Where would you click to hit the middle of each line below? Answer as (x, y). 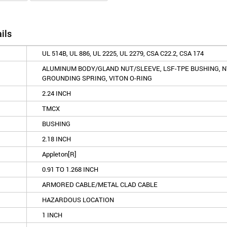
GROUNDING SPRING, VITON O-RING (97, 78)
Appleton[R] (59, 154)
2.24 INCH (56, 93)
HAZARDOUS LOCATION (78, 200)
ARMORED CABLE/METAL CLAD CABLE (100, 184)
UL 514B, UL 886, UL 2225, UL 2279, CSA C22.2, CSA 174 (123, 53)
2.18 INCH (56, 139)
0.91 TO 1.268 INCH (70, 169)
